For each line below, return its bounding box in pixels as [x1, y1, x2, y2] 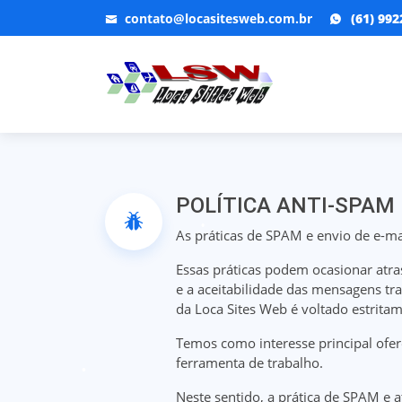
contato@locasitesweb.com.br [125, 9, 312, 27]
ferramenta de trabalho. [176, 354, 323, 371]
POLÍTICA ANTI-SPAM [176, 193, 395, 218]
